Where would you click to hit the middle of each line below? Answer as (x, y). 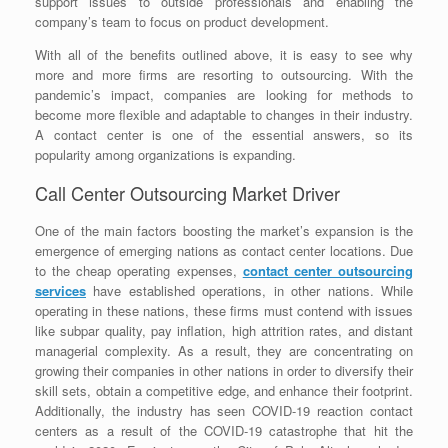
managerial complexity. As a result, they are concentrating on (224, 351)
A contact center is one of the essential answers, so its (224, 134)
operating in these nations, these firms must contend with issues (224, 311)
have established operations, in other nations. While (249, 291)
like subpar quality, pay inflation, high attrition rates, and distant (224, 331)
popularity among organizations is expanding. (165, 154)
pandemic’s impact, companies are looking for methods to (224, 94)
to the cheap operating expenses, (139, 271)
